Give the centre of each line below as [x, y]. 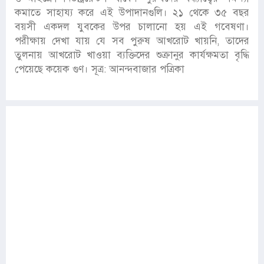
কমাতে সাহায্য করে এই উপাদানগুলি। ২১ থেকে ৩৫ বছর [132, 13]
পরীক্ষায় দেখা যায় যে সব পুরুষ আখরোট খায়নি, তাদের [132, 41]
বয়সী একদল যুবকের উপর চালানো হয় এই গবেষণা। [132, 27]
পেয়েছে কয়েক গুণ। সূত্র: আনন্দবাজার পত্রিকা [100, 70]
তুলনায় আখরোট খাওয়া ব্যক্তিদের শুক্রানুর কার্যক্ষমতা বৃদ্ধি [132, 55]
